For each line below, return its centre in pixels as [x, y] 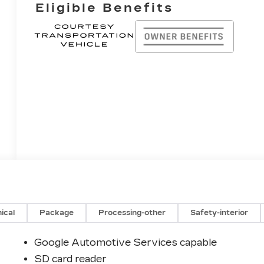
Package [57, 212]
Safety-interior [220, 212]
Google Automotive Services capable [126, 242]
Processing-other [132, 212]
